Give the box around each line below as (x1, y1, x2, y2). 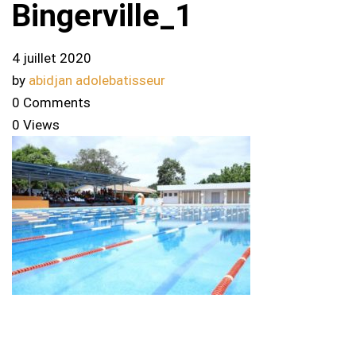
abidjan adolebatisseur (29, 72, 165, 89)
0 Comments (12, 95, 91, 111)
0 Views (12, 117, 60, 133)
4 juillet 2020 (12, 50, 91, 67)
